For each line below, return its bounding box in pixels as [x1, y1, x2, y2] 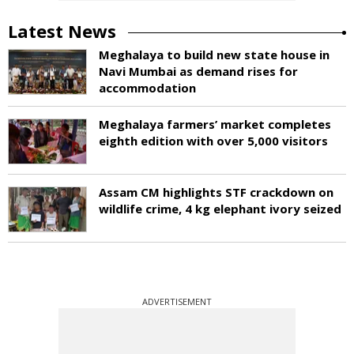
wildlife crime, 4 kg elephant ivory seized [99, 200, 341, 217]
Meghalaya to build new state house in [99, 46, 330, 62]
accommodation [99, 79, 196, 96]
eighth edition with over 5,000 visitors [99, 132, 328, 149]
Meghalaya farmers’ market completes [99, 115, 331, 132]
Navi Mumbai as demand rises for [99, 62, 298, 79]
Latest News [8, 18, 116, 43]
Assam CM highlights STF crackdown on [99, 183, 333, 200]
